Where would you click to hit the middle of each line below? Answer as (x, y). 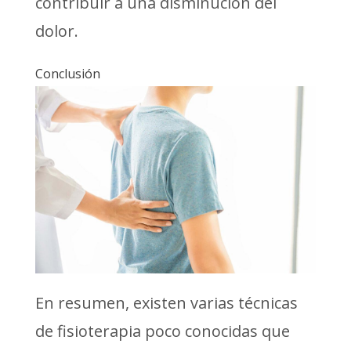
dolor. (56, 31)
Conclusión (67, 73)
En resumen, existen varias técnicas (166, 302)
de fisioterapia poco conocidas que (162, 331)
